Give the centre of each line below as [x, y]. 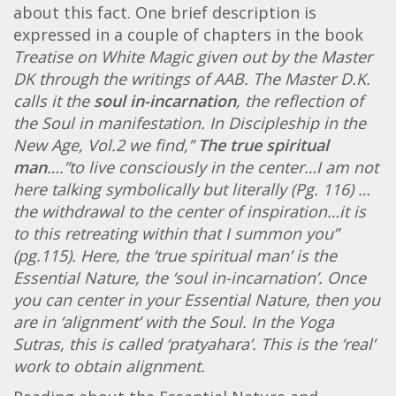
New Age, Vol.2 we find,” [106, 145]
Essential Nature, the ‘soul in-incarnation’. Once [190, 277]
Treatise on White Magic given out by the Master [193, 56]
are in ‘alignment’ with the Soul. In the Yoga [174, 321]
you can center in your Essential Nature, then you [197, 299]
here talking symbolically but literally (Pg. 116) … [192, 189]
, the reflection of [300, 100]
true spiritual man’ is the [246, 255]
